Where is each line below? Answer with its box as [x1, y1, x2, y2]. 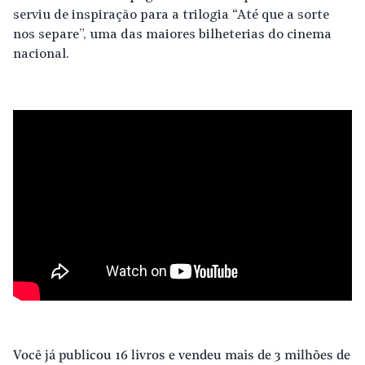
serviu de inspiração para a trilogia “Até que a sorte [13, 9, 329, 22]
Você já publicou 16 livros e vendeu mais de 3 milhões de [13, 350, 350, 363]
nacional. [13, 48, 69, 61]
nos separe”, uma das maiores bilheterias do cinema [13, 29, 332, 42]
